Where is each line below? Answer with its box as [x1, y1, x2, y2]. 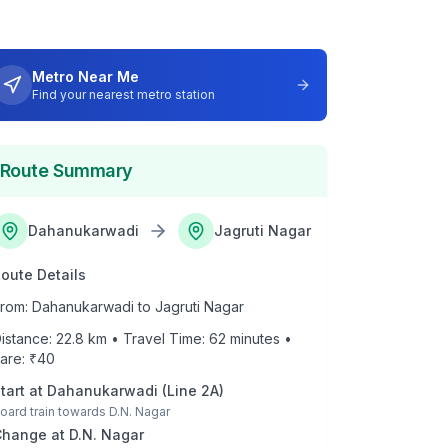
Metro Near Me [31, 68, 139, 85]
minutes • [225, 330, 292, 347]
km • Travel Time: [83, 330, 209, 347]
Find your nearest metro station [31, 87, 215, 102]
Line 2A [166, 382, 219, 399]
